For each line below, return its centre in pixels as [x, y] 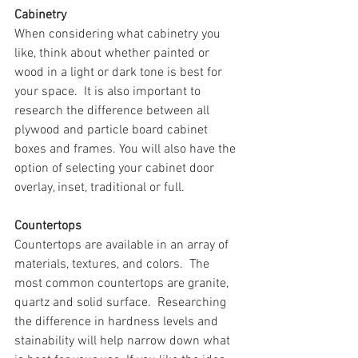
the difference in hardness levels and [118, 322]
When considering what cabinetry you [119, 34]
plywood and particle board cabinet [113, 130]
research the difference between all [113, 111]
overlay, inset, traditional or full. [101, 188]
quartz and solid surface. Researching [122, 303]
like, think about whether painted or [113, 54]
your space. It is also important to [109, 92]
